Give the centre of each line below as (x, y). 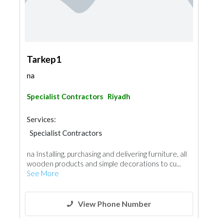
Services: (41, 119)
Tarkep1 (44, 59)
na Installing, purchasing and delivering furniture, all (107, 154)
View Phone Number (115, 204)
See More (43, 173)
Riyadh (119, 96)
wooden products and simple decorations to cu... (104, 163)
